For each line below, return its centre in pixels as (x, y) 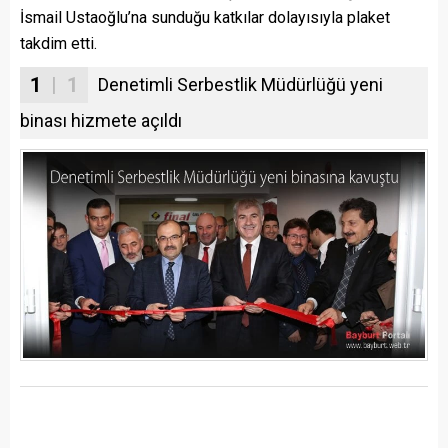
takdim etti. (58, 44)
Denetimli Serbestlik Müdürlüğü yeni (240, 85)
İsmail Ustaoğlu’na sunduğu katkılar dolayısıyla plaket (205, 18)
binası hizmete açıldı (101, 121)
